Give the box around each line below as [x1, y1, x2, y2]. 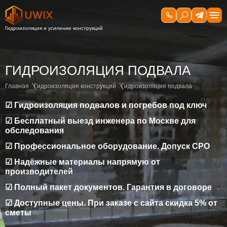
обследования [5, 126, 64, 135]
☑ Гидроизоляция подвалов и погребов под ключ [5, 101, 207, 109]
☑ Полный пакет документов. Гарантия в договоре [5, 183, 212, 192]
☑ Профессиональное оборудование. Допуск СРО [5, 142, 210, 150]
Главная [5, 83, 29, 90]
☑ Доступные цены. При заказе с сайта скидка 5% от [5, 199, 217, 207]
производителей [5, 167, 73, 176]
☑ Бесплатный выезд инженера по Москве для [5, 117, 196, 125]
